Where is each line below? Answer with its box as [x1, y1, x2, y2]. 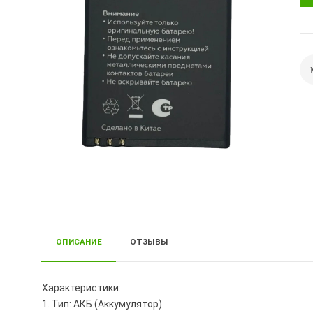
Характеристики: [42, 282, 122, 294]
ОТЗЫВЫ [129, 237, 168, 247]
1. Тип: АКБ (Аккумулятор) [42, 298, 163, 310]
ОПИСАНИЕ [56, 237, 102, 247]
